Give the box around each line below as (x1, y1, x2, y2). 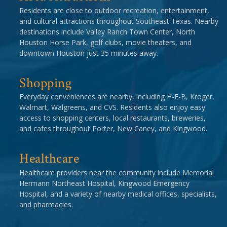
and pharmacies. (19, 199, 73, 209)
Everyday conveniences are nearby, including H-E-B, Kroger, (19, 92, 214, 102)
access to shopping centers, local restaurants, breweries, (19, 113, 206, 123)
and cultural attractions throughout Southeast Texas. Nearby (19, 16, 218, 26)
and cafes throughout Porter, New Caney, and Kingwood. (19, 124, 207, 134)
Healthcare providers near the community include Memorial (19, 167, 214, 177)
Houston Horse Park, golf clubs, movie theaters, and (19, 37, 192, 47)
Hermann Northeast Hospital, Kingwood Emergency (19, 178, 190, 188)
